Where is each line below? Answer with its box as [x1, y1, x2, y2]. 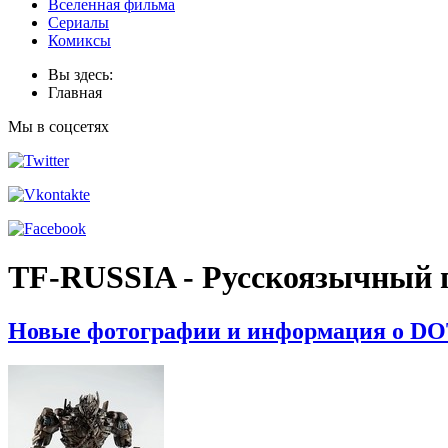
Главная [48, 83, 102, 101]
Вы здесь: [48, 65, 121, 83]
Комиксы [48, 31, 111, 49]
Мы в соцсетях [8, 117, 109, 135]
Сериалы [48, 13, 109, 31]
